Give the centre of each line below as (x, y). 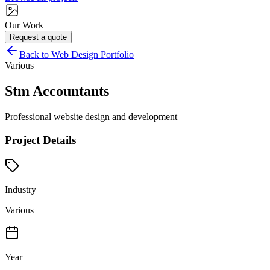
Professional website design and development (91, 116)
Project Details (40, 140)
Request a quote (38, 37)
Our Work (24, 25)
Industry (20, 190)
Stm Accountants (57, 91)
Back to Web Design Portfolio (77, 55)
